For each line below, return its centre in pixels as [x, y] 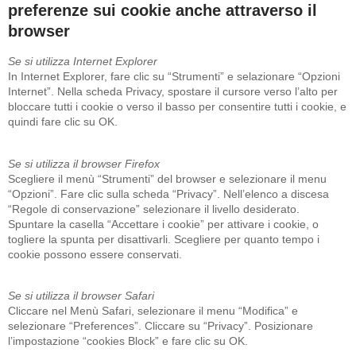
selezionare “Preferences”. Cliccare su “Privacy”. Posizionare [161, 326]
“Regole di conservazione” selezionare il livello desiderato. [154, 209]
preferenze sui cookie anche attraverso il [163, 11]
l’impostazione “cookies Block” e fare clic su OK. [128, 341]
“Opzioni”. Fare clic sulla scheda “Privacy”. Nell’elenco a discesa [168, 193]
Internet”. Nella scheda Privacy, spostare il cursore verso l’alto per [173, 92]
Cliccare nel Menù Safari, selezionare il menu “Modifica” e [153, 311]
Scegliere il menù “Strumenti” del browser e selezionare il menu [167, 178]
